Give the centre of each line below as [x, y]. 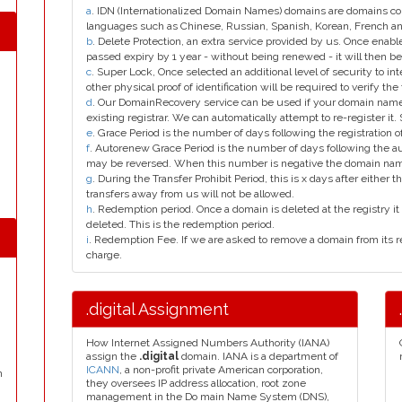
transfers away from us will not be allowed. [190, 194]
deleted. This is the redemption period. [180, 224]
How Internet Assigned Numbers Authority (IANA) [208, 343]
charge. [104, 255]
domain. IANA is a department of [258, 356]
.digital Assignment [157, 309]
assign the [113, 356]
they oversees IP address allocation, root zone [196, 383]
